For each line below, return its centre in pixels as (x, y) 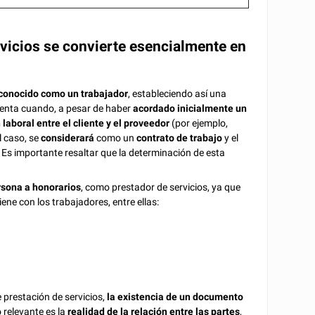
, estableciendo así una (178, 93)
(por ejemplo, (199, 123)
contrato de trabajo (181, 137)
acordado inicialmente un (190, 108)
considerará (69, 137)
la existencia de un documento (175, 297)
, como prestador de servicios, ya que (161, 187)
